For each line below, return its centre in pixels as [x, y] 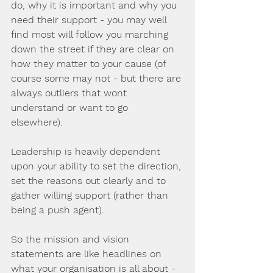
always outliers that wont [70, 93]
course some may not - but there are [97, 78]
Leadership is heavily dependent [87, 151]
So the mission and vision [72, 239]
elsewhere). [40, 122]
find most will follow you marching [91, 34]
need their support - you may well [90, 20]
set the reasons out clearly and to [90, 181]
